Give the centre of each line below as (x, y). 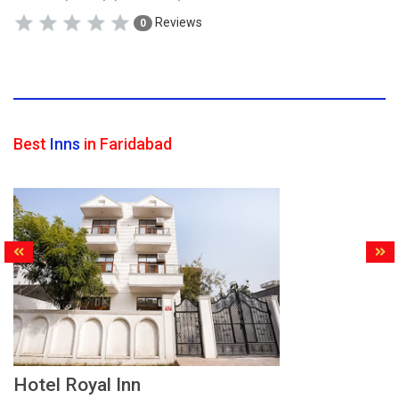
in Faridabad (126, 144)
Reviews (177, 22)
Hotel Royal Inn (77, 385)
